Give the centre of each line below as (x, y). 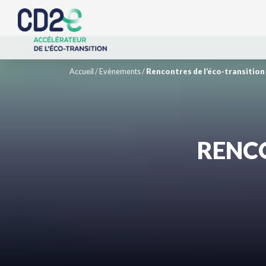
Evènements (120, 71)
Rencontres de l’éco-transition (205, 71)
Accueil (82, 71)
